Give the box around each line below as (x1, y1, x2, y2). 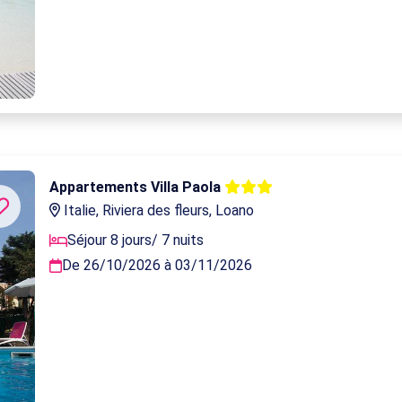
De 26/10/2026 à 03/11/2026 (62, 257, 253, 275)
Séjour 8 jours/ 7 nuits (67, 232, 205, 249)
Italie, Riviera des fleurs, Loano (60, 202, 255, 220)
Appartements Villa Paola (49, 179, 225, 197)
